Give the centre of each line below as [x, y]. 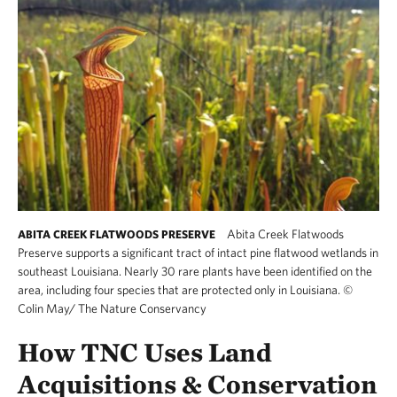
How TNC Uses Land [145, 351]
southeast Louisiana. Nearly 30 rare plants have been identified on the [195, 271]
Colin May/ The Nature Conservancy [112, 308]
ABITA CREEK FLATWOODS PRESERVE [117, 234]
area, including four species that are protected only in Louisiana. [180, 289]
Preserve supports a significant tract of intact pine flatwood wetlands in [198, 252]
